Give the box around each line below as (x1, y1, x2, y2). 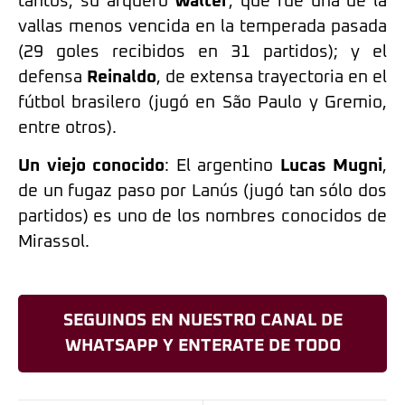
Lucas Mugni (279, 156, 382, 174)
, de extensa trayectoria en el (156, 68, 387, 86)
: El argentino (165, 156, 280, 174)
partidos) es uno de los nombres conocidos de (18, 207, 387, 225)
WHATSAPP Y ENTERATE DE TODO (64, 337, 341, 355)
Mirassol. (18, 232, 89, 250)
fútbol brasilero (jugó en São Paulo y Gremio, (18, 93, 387, 111)
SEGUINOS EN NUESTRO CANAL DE (62, 312, 343, 330)
